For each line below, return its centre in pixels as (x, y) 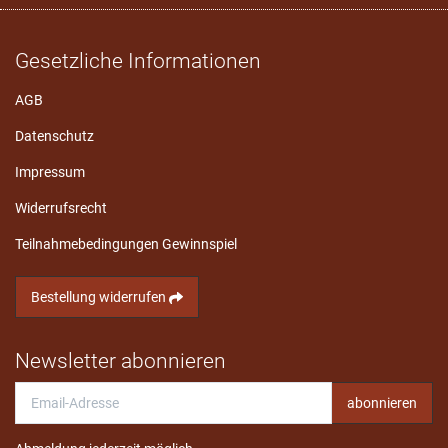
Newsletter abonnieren (120, 360)
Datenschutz (54, 135)
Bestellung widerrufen (100, 296)
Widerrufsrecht (61, 207)
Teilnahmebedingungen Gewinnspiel (126, 243)
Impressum (50, 171)
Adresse (39, 410)
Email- (33, 390)
